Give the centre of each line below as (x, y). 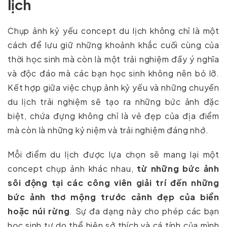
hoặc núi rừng (39, 211)
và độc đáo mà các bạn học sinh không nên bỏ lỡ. (113, 73)
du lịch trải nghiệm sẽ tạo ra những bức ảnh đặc (113, 102)
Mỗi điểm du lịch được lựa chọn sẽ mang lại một (113, 155)
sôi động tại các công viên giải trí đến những (113, 183)
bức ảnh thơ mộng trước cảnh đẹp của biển (113, 197)
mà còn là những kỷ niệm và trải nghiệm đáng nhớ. (108, 130)
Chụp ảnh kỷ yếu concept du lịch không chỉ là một (113, 31)
